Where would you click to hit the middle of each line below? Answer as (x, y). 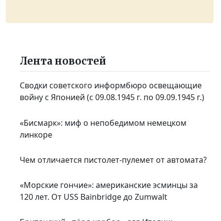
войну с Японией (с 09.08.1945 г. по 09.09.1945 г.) (112, 97)
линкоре (36, 134)
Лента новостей (63, 61)
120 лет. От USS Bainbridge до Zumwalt (94, 197)
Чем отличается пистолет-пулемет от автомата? (113, 160)
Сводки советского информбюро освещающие (111, 86)
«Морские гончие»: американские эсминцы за (109, 185)
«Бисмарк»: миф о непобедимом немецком (103, 123)
